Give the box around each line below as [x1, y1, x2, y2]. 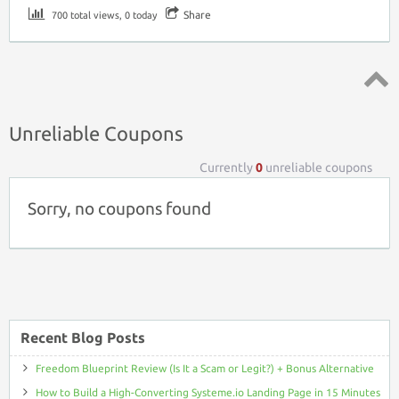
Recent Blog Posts [20, 329, 145, 346]
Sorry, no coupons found [28, 199, 211, 219]
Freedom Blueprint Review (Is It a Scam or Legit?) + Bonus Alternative [36, 362, 374, 374]
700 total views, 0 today [49, 10, 157, 21]
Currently [199, 160, 256, 175]
